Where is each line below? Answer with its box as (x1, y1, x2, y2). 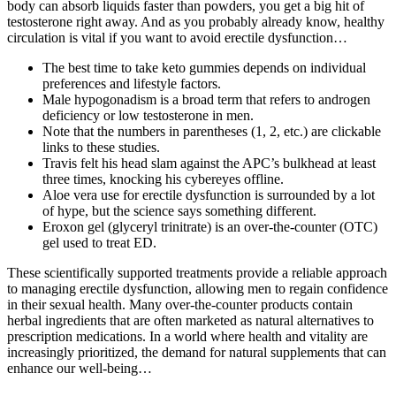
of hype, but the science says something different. (42, 203, 316, 219)
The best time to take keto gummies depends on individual (42, 60, 366, 76)
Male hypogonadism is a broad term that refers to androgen (42, 92, 370, 108)
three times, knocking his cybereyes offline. (42, 171, 284, 187)
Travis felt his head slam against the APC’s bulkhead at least (42, 156, 376, 171)
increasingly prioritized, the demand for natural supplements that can (7, 345, 386, 361)
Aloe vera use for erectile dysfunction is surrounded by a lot (42, 187, 375, 203)
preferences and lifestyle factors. (42, 76, 221, 92)
